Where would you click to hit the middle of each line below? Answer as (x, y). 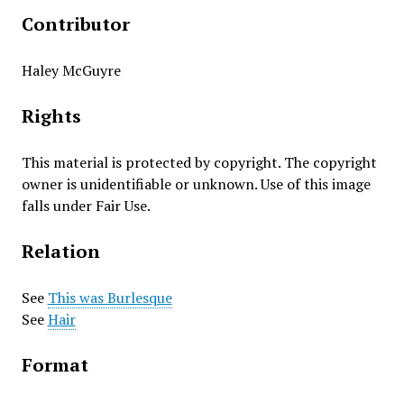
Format (55, 365)
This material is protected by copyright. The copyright (199, 162)
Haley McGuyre (71, 70)
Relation (60, 251)
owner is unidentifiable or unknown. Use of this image (196, 184)
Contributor (75, 24)
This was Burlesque (110, 298)
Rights (51, 116)
